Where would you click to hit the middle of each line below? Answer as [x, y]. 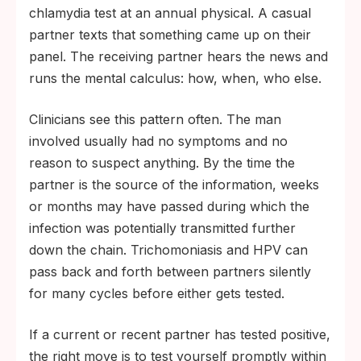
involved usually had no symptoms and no [158, 141]
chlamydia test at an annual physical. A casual [170, 12]
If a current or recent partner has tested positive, [180, 334]
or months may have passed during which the [169, 206]
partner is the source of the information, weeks [174, 184]
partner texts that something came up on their [170, 34]
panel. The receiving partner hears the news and [178, 56]
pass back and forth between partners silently [170, 271]
